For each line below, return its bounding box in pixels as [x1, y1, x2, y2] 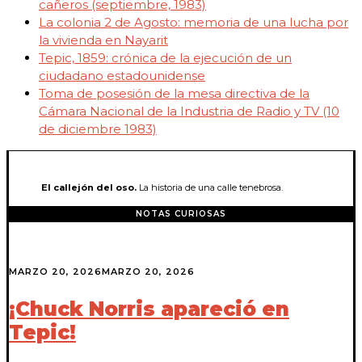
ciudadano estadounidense [39, 67, 205, 83]
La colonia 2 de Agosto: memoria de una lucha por [39, 14, 348, 30]
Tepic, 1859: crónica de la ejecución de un [39, 49, 292, 65]
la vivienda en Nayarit [39, 32, 168, 48]
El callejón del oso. [41, 181, 137, 193]
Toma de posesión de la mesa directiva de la [39, 85, 309, 101]
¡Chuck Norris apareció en [9, 296, 289, 321]
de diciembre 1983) [39, 120, 157, 137]
